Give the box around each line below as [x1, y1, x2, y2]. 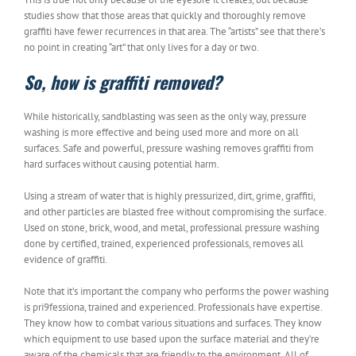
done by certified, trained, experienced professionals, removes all [24, 236, 304, 250]
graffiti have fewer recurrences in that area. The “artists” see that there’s [24, 24, 325, 38]
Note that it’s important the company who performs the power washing [24, 284, 329, 298]
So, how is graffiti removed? [24, 68, 222, 95]
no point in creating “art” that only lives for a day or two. [24, 40, 259, 54]
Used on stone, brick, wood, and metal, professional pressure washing [24, 220, 319, 234]
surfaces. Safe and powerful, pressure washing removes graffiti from [24, 141, 314, 155]
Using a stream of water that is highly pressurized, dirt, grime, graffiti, [24, 188, 315, 203]
